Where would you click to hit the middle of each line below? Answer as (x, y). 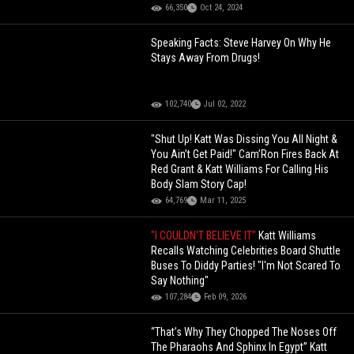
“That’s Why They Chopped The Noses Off (244, 332)
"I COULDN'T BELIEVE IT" (205, 236)
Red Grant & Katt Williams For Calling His (240, 169)
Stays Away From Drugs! (206, 58)
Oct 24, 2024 (222, 8)
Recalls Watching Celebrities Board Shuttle (246, 251)
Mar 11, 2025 (223, 201)
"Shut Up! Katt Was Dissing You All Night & (245, 139)
